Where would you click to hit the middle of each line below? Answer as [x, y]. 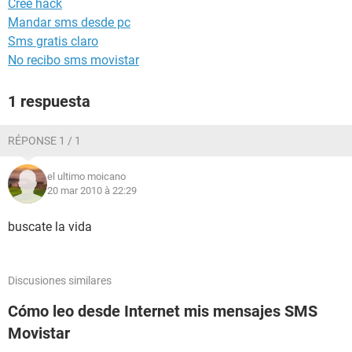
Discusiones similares [60, 280]
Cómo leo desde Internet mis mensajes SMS [163, 311]
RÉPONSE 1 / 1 [44, 141]
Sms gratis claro [53, 41]
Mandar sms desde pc [69, 22]
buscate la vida [50, 227]
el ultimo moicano [86, 176]
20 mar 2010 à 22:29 [92, 191]
